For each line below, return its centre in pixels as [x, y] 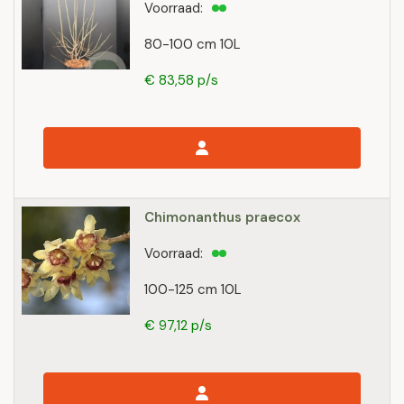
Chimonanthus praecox [222, 217]
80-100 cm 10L [193, 44]
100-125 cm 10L [193, 289]
